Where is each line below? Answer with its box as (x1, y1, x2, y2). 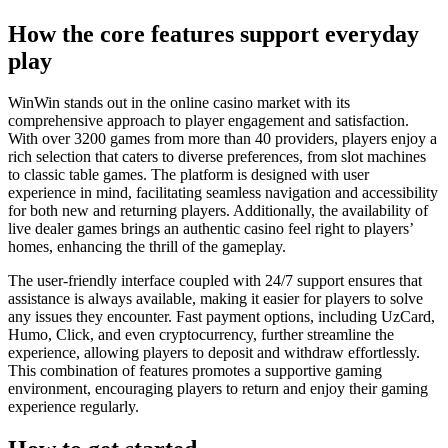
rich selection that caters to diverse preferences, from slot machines (8, 148, 426, 166)
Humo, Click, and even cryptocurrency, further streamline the (8, 326, 394, 344)
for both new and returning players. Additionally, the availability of (8, 202, 428, 220)
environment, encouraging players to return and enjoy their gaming (8, 380, 428, 398)
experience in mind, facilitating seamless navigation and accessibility (8, 184, 438, 202)
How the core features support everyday (8, 20, 419, 47)
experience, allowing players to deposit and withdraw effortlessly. (8, 344, 420, 362)
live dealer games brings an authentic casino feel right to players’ (8, 220, 413, 238)
